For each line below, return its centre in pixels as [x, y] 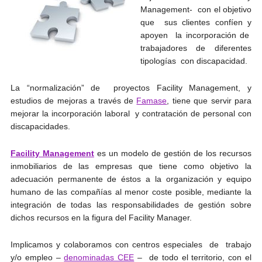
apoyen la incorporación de [196, 35]
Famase [152, 101]
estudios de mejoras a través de [73, 101]
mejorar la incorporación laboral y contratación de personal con [131, 113]
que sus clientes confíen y [196, 22]
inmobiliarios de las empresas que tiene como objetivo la [131, 166]
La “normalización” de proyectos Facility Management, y [131, 88]
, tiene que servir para [209, 101]
